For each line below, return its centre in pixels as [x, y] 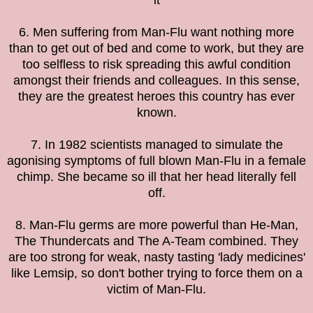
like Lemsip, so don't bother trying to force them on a [156, 274]
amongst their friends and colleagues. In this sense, [156, 81]
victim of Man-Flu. [156, 290]
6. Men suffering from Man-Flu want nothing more [156, 32]
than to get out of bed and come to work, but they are [156, 49]
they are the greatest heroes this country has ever [156, 97]
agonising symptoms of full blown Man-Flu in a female [156, 161]
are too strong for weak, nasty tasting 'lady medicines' [156, 257]
